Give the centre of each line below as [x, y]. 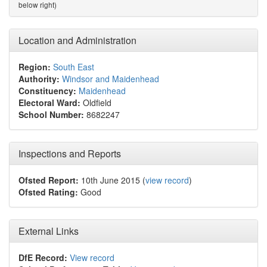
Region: [35, 67]
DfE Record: [43, 257]
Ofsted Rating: [48, 192]
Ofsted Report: [49, 180]
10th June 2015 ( [112, 180]
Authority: [39, 79]
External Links [49, 231]
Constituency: [47, 91]
